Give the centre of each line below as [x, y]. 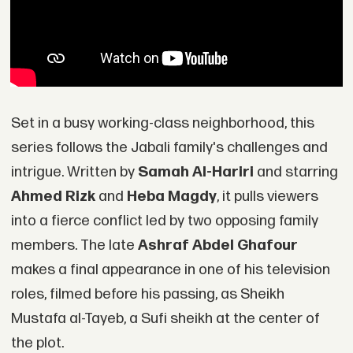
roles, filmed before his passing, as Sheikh [147, 294]
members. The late [74, 245]
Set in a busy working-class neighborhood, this [162, 123]
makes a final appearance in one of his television [170, 269]
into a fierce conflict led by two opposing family [164, 221]
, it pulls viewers [267, 196]
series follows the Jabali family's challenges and [169, 147]
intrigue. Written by [74, 172]
